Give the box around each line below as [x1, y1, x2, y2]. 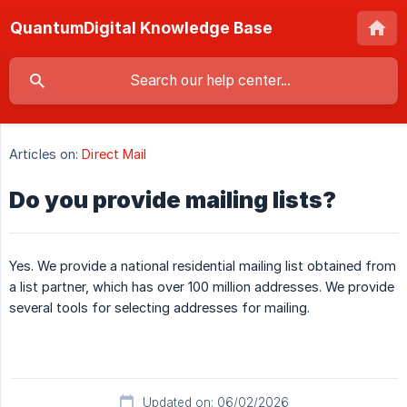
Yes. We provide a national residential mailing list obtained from [9, 258, 396, 274]
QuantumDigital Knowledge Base [10, 18, 273, 37]
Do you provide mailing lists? [9, 186, 336, 214]
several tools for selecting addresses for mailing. [9, 300, 310, 316]
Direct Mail [82, 146, 147, 163]
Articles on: [9, 146, 79, 163]
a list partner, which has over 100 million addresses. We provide [9, 279, 394, 295]
